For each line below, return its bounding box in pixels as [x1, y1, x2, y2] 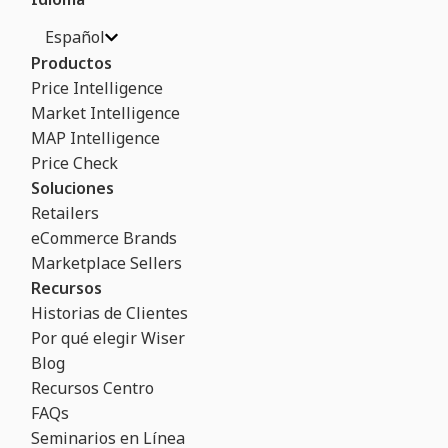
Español [45, 26, 106, 49]
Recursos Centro [31, 377, 155, 400]
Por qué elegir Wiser [31, 327, 186, 350]
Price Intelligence [31, 77, 164, 100]
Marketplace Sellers [31, 252, 183, 275]
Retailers [31, 202, 100, 225]
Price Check [31, 152, 119, 175]
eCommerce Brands [31, 227, 178, 250]
